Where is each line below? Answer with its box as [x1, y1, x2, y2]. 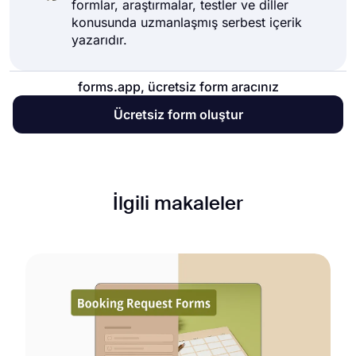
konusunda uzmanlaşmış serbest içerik [72, 14, 302, 31]
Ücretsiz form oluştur [113, 106, 243, 123]
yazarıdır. [72, 32, 127, 48]
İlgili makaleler [113, 195, 243, 215]
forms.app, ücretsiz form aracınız [77, 79, 279, 95]
